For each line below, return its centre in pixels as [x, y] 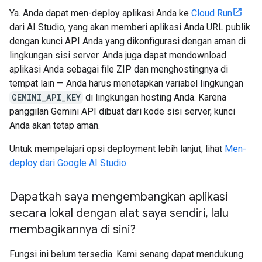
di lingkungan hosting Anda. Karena [155, 97]
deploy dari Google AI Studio [68, 163]
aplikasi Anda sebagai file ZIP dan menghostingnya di [119, 69]
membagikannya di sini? [73, 230]
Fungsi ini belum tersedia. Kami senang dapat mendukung [126, 254]
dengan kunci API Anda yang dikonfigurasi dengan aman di [127, 41]
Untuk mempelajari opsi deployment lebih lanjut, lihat [117, 149]
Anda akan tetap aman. [55, 125]
